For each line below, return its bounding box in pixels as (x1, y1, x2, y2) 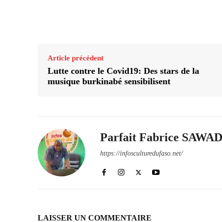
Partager (155, 15, 179, 23)
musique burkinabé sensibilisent (48, 76, 170, 87)
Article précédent (48, 54, 104, 62)
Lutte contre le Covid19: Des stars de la (48, 66, 199, 76)
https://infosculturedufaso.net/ (100, 150, 183, 158)
